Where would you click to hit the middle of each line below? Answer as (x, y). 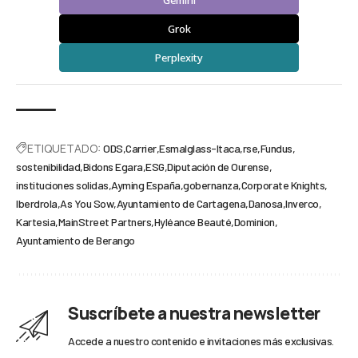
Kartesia (36, 222)
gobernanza (211, 185)
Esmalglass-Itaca (199, 149)
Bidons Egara (113, 167)
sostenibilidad (48, 167)
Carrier (141, 149)
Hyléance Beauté (192, 222)
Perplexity (179, 58)
